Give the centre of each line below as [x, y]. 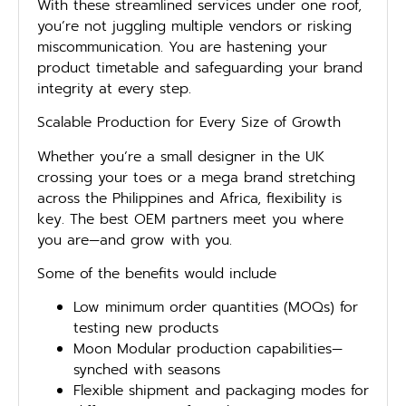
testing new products [146, 329]
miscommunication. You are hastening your [182, 47]
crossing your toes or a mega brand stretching [196, 177]
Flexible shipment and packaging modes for [221, 391]
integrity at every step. [114, 88]
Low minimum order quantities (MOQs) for [216, 308]
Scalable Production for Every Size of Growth [189, 123]
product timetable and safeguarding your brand [200, 68]
